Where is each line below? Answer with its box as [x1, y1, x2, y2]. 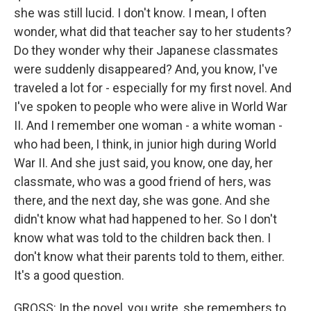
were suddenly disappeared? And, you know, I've [14, 62, 278, 77]
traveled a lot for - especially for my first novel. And [14, 81, 292, 96]
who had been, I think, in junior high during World [14, 137, 276, 152]
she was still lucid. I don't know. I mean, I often [14, 6, 267, 21]
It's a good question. [14, 268, 124, 283]
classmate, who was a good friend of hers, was [14, 174, 271, 190]
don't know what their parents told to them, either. [14, 249, 285, 264]
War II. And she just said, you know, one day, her [14, 155, 273, 171]
